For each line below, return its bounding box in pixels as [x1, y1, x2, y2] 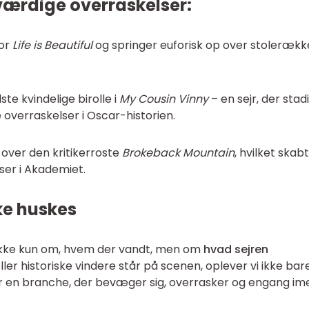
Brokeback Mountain [122, 145, 235, 161]
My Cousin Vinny [119, 91, 208, 107]
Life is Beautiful [12, 37, 92, 53]
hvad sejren [203, 241, 268, 257]
